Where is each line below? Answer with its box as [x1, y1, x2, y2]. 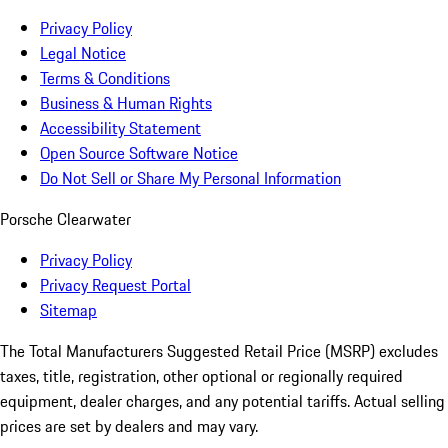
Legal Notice [40, 41, 126, 66]
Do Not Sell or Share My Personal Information [40, 166, 341, 191]
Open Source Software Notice [40, 141, 238, 166]
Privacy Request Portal [40, 273, 191, 298]
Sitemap [40, 298, 97, 323]
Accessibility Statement [40, 116, 201, 141]
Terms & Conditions [40, 66, 170, 91]
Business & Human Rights [40, 91, 212, 116]
